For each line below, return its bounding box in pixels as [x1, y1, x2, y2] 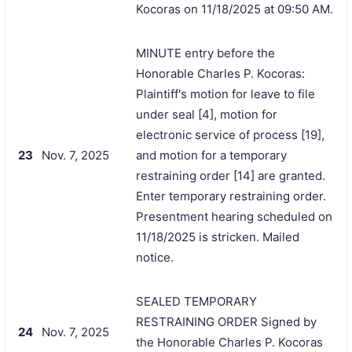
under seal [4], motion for [135, 106, 277, 122]
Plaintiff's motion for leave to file [135, 86, 315, 101]
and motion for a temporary [135, 147, 287, 163]
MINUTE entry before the [135, 45, 275, 60]
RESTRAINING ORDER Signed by [135, 313, 317, 329]
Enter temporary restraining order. [135, 188, 326, 203]
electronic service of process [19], [135, 126, 324, 142]
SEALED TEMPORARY [135, 293, 257, 309]
